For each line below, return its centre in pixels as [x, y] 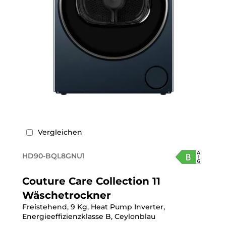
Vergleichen [60, 132]
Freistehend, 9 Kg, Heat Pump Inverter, [94, 207]
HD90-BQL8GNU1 [53, 156]
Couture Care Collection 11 [91, 181]
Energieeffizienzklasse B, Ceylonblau [89, 216]
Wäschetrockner [67, 195]
